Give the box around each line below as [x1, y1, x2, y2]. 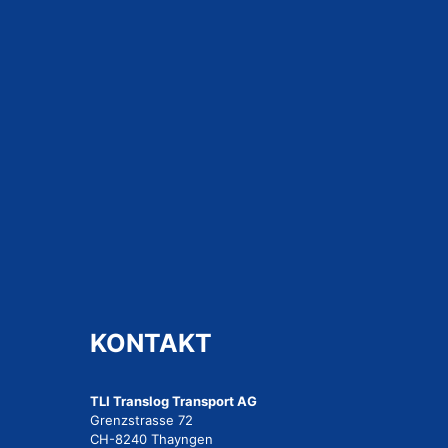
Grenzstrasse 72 [90, 412, 193, 429]
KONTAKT [90, 328, 212, 359]
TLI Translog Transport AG [90, 393, 257, 410]
